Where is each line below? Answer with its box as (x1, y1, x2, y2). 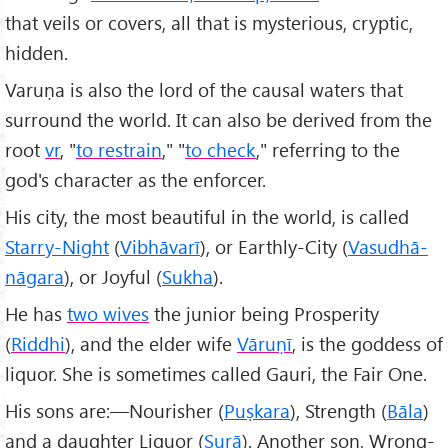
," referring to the (256, 137, 400, 163)
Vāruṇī (237, 330, 292, 356)
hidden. (5, 40, 68, 66)
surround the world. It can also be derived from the (5, 107, 432, 133)
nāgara (5, 263, 64, 289)
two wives (67, 300, 149, 326)
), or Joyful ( (64, 263, 162, 289)
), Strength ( (290, 397, 387, 423)
